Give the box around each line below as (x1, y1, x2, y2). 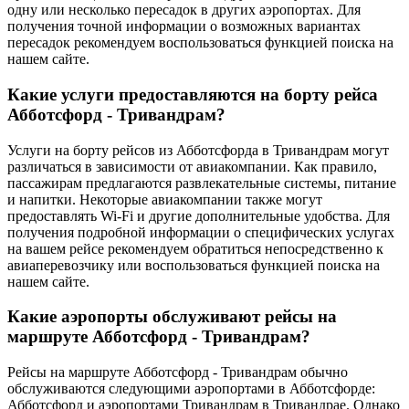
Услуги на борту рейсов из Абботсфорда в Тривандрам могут (7, 142, 389, 158)
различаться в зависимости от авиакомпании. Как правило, (7, 158, 377, 174)
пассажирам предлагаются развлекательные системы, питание (7, 174, 396, 191)
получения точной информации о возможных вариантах (7, 18, 361, 35)
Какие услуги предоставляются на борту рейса (7, 84, 378, 104)
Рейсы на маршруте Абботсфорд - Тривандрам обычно (7, 364, 348, 381)
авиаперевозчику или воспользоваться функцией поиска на (7, 257, 380, 273)
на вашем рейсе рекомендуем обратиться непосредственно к (7, 240, 383, 257)
